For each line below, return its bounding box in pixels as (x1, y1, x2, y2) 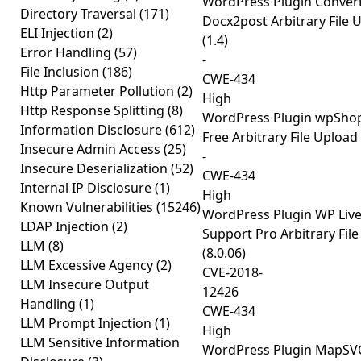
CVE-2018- (202, 263, 263, 281)
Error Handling (20, 44, 114, 61)
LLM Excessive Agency (20, 256, 156, 274)
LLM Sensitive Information (20, 334, 180, 351)
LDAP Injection (20, 218, 112, 235)
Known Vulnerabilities (20, 198, 156, 216)
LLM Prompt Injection (20, 314, 155, 332)
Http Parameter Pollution (20, 82, 177, 100)
